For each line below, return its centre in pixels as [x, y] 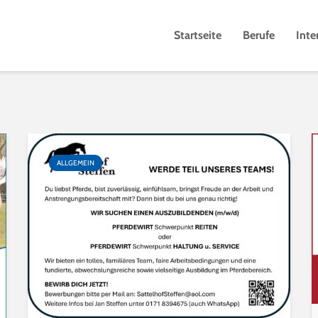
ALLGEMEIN [76, 163]
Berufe [259, 35]
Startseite [198, 35]
